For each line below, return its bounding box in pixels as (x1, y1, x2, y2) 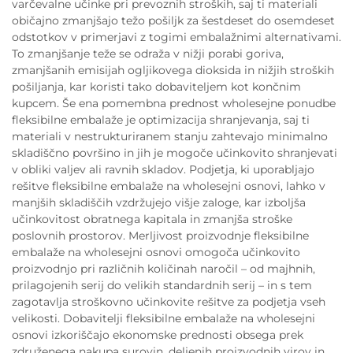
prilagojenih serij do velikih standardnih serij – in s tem (12, 278, 312, 293)
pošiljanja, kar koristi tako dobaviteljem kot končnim (12, 80, 301, 95)
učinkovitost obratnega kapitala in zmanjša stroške (12, 212, 292, 227)
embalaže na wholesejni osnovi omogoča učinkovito (12, 245, 300, 260)
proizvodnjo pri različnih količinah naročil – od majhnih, (12, 262, 315, 277)
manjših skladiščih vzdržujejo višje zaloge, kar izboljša (12, 195, 306, 210)
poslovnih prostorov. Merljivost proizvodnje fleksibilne (12, 229, 309, 243)
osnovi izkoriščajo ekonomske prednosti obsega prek (12, 328, 303, 343)
